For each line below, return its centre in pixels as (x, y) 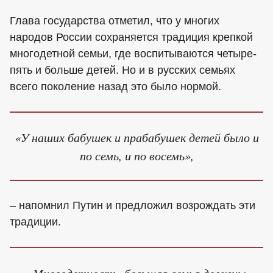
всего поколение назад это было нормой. (115, 86)
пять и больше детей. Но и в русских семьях (122, 70)
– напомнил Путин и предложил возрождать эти (133, 206)
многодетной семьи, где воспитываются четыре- (133, 53)
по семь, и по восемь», (136, 155)
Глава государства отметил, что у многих (115, 20)
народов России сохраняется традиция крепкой (131, 37)
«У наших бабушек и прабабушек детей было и (136, 136)
